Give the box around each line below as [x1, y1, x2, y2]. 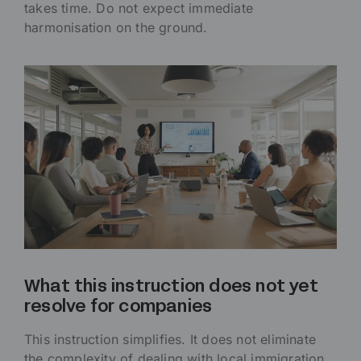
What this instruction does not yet [24, 280, 318, 296]
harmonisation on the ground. [24, 19, 208, 35]
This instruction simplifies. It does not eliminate [24, 331, 317, 348]
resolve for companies [24, 300, 213, 316]
